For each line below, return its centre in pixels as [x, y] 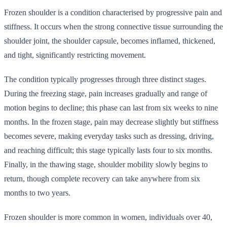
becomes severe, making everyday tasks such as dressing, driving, [109, 136]
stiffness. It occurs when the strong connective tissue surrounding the [113, 26]
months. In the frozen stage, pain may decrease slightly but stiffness [111, 122]
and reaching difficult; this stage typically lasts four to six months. [108, 150]
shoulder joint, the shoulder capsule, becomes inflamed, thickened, [110, 41]
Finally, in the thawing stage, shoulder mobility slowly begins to [106, 164]
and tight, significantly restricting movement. [75, 55]
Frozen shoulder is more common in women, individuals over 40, [108, 217]
